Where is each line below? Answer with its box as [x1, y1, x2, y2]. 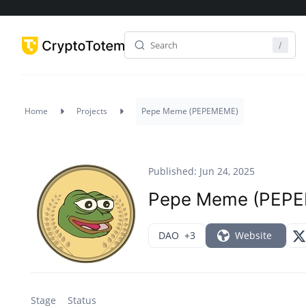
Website [235, 229, 272, 242]
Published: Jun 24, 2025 [148, 165, 255, 178]
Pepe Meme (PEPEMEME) [141, 105, 238, 117]
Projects [76, 105, 107, 117]
